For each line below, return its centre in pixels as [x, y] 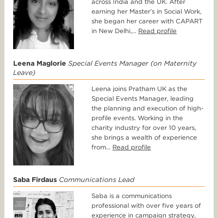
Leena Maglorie [40, 64]
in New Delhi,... [115, 31]
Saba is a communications [132, 196]
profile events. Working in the [137, 118]
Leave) [24, 73]
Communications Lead [97, 180]
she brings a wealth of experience [145, 138]
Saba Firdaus [35, 180]
